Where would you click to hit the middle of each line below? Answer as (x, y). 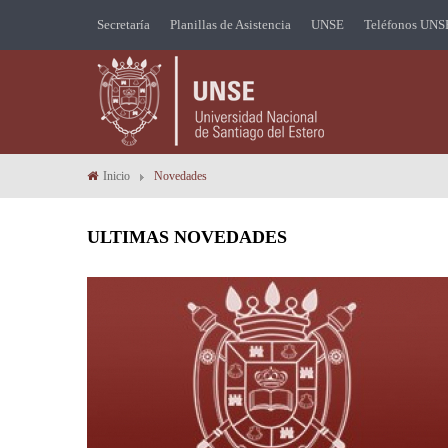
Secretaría (123, 24)
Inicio (116, 176)
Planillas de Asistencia (230, 24)
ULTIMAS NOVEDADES (187, 237)
